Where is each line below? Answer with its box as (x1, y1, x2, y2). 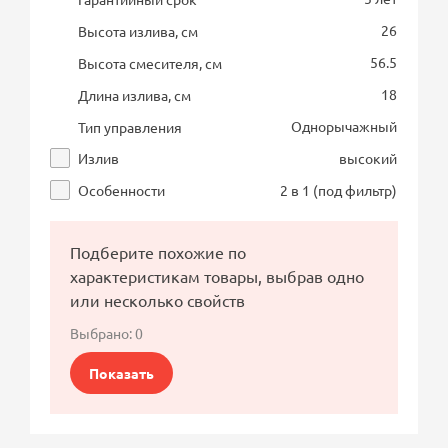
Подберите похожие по (70, 242, 247, 263)
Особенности (78, 181, 166, 200)
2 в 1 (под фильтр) (280, 181, 398, 200)
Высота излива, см (78, 22, 199, 41)
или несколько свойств (70, 290, 246, 311)
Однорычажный (291, 117, 398, 136)
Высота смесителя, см (78, 54, 223, 73)
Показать (89, 364, 155, 383)
